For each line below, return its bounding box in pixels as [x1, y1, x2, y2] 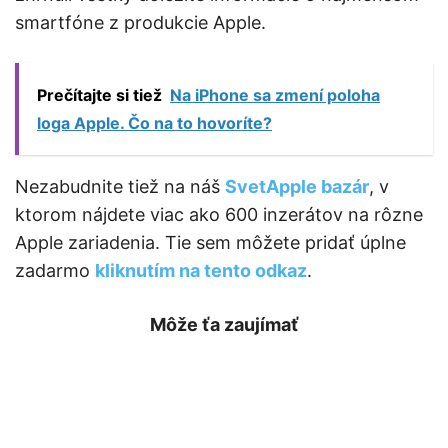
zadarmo [15, 259, 95, 281]
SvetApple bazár [225, 175, 369, 197]
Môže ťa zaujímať [149, 313, 299, 335]
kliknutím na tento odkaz [95, 259, 307, 281]
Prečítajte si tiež [37, 84, 162, 105]
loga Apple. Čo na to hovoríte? [37, 112, 272, 133]
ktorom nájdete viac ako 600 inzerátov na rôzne [15, 203, 423, 225]
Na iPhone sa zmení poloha [170, 84, 380, 105]
